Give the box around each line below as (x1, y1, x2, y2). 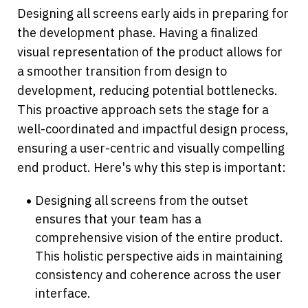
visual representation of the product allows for (17, 44, 283, 60)
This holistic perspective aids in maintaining (35, 248, 283, 265)
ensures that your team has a (35, 211, 202, 228)
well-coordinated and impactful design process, (17, 121, 289, 137)
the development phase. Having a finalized (17, 25, 258, 41)
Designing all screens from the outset (35, 192, 249, 209)
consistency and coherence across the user (35, 267, 282, 283)
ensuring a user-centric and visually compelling (17, 140, 285, 157)
